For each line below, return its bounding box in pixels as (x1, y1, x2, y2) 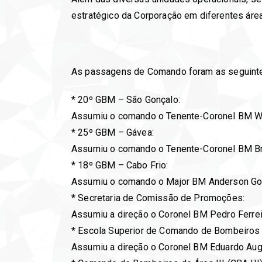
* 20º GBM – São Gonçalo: (71, 94, 180, 105)
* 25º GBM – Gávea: (71, 126, 154, 138)
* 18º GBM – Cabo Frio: (71, 159, 168, 171)
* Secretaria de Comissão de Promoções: (71, 192, 245, 204)
